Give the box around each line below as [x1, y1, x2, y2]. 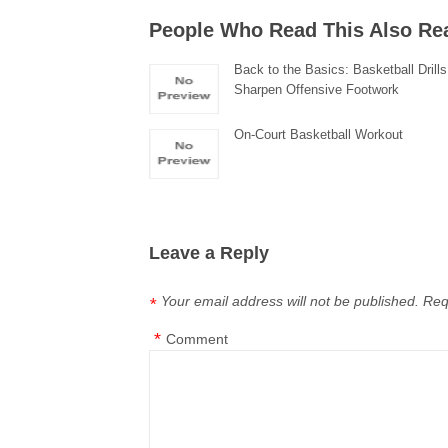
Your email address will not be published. [161, 293, 420, 309]
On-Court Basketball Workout [234, 127, 404, 142]
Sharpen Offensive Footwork [234, 82, 400, 97]
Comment [166, 331, 229, 347]
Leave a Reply [149, 243, 270, 263]
